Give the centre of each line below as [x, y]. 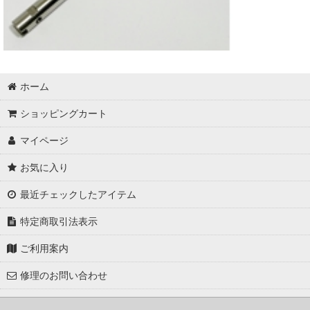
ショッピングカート [64, 113]
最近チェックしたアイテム [79, 194]
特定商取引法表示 [59, 221]
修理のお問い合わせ [64, 275]
